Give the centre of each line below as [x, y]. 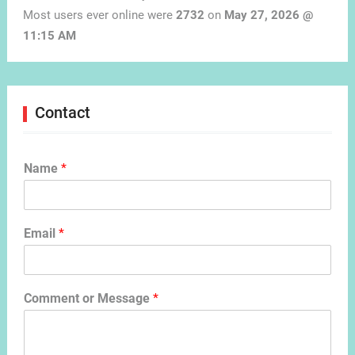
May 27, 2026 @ [268, 15]
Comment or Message [88, 299]
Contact [62, 113]
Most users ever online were [99, 15]
